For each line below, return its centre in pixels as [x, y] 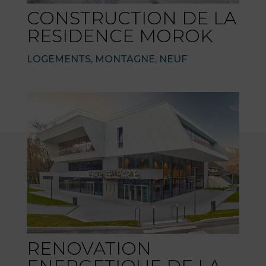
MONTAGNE [125, 59]
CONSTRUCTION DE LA [131, 18]
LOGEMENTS [58, 59]
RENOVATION [89, 248]
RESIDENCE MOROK [119, 36]
